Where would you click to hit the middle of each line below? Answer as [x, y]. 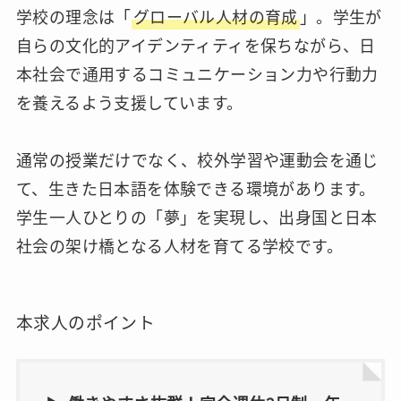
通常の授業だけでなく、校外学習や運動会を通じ [197, 160]
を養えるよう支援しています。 [129, 102]
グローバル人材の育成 [215, 17]
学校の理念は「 [73, 17]
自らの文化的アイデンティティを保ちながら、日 [196, 45]
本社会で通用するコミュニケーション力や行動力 [197, 74]
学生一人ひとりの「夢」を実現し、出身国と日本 [196, 217]
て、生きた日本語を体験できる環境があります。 [196, 188]
